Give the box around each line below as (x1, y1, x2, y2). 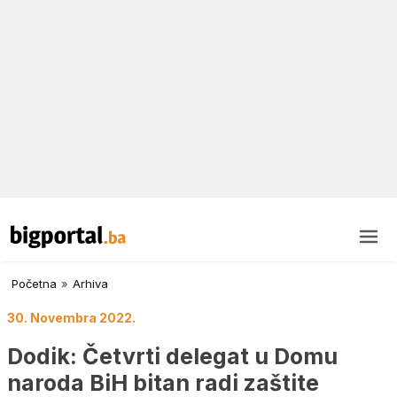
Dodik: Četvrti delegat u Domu (7, 342, 338, 370)
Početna (12, 276, 57, 292)
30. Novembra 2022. (7, 310, 136, 326)
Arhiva (73, 276, 108, 292)
